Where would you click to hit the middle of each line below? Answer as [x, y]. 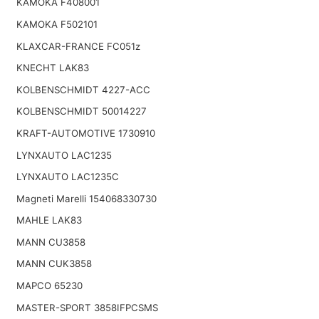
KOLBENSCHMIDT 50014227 [81, 111]
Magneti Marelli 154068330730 [86, 198]
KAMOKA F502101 [57, 24]
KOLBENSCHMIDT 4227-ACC [83, 89]
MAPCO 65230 [49, 286]
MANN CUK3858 [54, 264]
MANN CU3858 [51, 242]
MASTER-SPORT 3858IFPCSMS [87, 307]
